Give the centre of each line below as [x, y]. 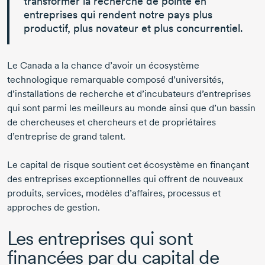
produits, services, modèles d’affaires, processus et [114, 193]
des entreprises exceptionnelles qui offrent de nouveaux [125, 179]
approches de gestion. [54, 207]
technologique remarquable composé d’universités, [115, 79]
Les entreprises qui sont [100, 238]
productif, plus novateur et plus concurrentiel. [133, 28]
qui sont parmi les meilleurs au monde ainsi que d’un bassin [131, 108]
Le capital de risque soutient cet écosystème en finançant [128, 164]
